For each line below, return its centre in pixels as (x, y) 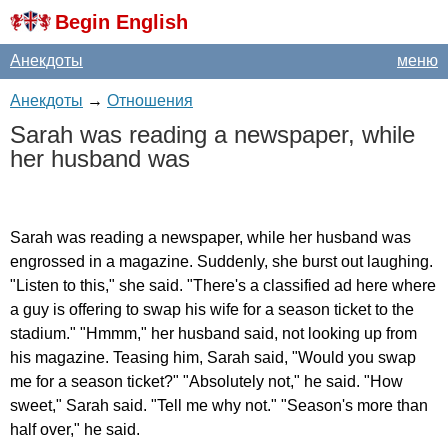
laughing (398, 261)
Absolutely (226, 381)
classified (296, 285)
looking (334, 333)
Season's (320, 405)
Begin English (121, 22)
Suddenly (230, 261)
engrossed (47, 261)
